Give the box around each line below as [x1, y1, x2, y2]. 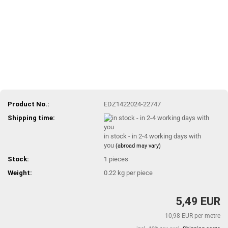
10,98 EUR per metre [165, 212, 220, 219]
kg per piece [116, 168, 153, 177]
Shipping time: [8, 113, 55, 122]
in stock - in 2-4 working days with [104, 132, 202, 140]
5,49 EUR [176, 195, 220, 208]
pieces [109, 155, 129, 163]
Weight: [8, 168, 32, 177]
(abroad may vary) [116, 142, 161, 149]
